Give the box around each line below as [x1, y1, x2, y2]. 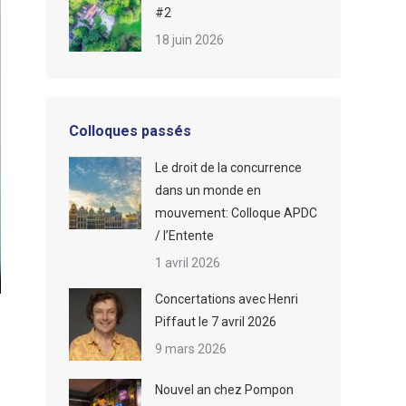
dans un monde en [155, 183, 261, 198]
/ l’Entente [155, 228, 214, 243]
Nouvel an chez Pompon [155, 382, 294, 397]
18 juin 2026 [155, 33, 224, 47]
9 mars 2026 [155, 342, 227, 356]
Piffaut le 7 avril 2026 [155, 314, 276, 329]
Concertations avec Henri [155, 292, 298, 306]
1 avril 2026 [155, 256, 220, 270]
